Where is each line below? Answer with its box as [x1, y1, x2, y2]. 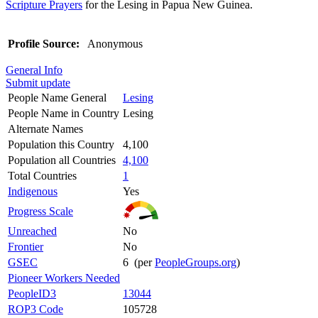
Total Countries [8, 169, 77, 182]
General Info [6, 63, 62, 76]
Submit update [6, 76, 70, 89]
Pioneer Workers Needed [8, 271, 120, 284]
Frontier [8, 240, 43, 253]
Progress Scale [8, 204, 73, 217]
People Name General [8, 91, 106, 104]
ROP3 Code [8, 302, 63, 315]
